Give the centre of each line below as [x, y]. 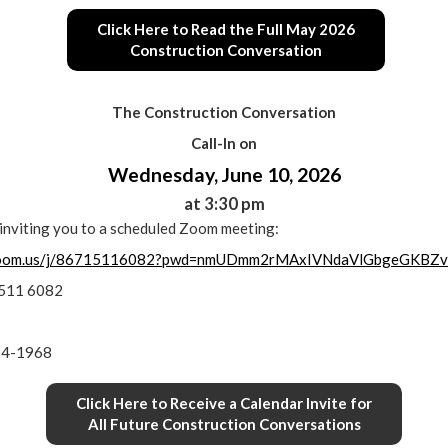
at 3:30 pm [224, 204]
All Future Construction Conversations [224, 424]
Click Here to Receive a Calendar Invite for [224, 403]
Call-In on [224, 143]
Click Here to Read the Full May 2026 [225, 29]
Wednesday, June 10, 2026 [224, 174]
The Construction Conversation [224, 112]
